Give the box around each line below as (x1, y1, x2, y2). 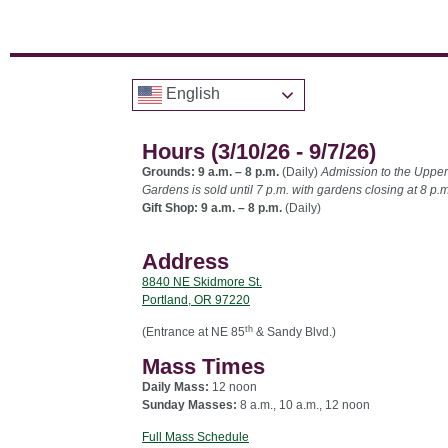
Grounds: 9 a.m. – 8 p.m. (142, 164, 282, 179)
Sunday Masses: (142, 397, 237, 412)
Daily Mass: (142, 379, 209, 394)
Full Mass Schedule (142, 430, 249, 445)
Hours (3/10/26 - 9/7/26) (142, 138, 376, 164)
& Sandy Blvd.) (253, 325, 336, 340)
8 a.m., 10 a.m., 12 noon (237, 397, 370, 412)
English (162, 84, 220, 102)
